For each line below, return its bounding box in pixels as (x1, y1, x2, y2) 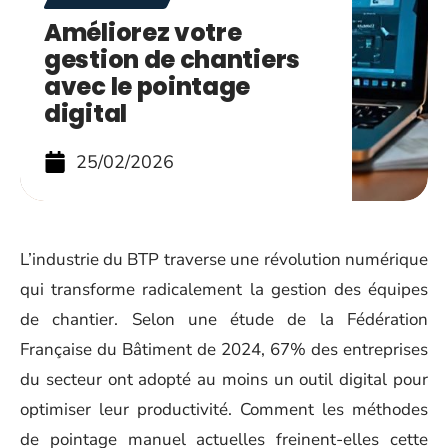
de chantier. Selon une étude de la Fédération (20, 308, 428, 331)
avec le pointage (44, 70, 251, 103)
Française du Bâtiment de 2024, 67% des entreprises (20, 338, 428, 361)
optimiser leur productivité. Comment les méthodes (20, 398, 428, 421)
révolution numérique (263, 248, 429, 271)
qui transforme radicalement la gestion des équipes (20, 278, 428, 301)
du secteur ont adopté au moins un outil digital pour (20, 368, 428, 391)
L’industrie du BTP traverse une (20, 248, 259, 271)
